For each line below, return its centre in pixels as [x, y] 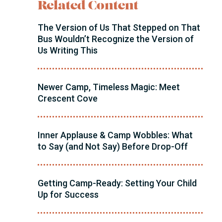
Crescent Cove [67, 99]
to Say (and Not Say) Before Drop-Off [112, 147]
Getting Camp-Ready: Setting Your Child [117, 183]
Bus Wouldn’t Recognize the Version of [115, 39]
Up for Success [68, 195]
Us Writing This [67, 51]
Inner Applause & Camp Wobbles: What [115, 135]
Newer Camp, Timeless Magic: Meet [109, 87]
